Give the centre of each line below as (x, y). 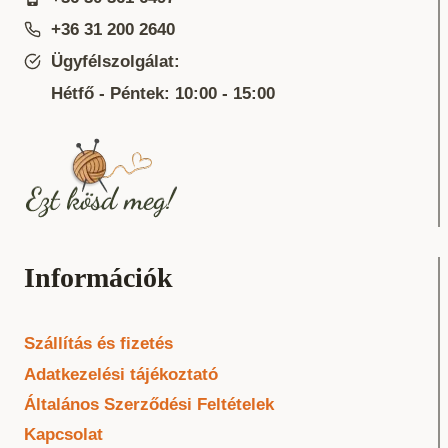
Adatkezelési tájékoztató (121, 374)
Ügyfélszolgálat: (115, 62)
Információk (98, 277)
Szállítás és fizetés (98, 344)
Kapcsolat (63, 435)
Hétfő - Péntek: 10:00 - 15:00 (163, 94)
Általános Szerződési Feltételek (149, 405)
